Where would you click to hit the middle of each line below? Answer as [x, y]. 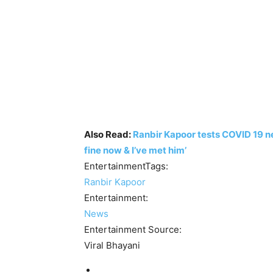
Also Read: [108, 134]
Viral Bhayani [112, 245]
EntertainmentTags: [127, 166]
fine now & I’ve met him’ [135, 150]
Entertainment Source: [134, 229]
